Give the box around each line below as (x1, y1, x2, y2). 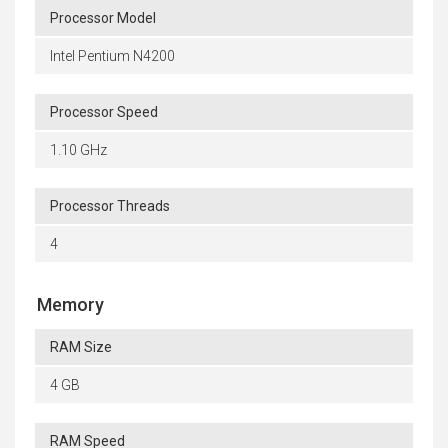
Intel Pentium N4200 (50, 48, 175, 65)
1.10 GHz (50, 142, 107, 159)
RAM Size (50, 339, 112, 356)
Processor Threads (50, 198, 170, 215)
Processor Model (50, 10, 156, 27)
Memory (37, 294, 104, 316)
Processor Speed (50, 104, 158, 121)
